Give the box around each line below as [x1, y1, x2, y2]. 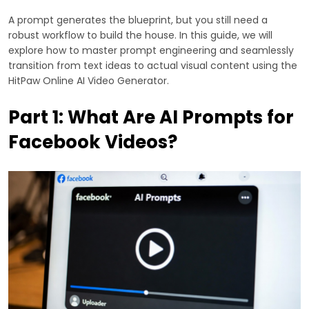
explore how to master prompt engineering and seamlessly [8, 43, 294, 57]
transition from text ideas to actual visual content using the [8, 58, 297, 72]
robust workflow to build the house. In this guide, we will [8, 28, 272, 42]
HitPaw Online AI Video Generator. [8, 73, 169, 88]
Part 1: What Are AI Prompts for [8, 104, 294, 130]
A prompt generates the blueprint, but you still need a [8, 12, 268, 27]
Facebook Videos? [8, 129, 177, 154]
